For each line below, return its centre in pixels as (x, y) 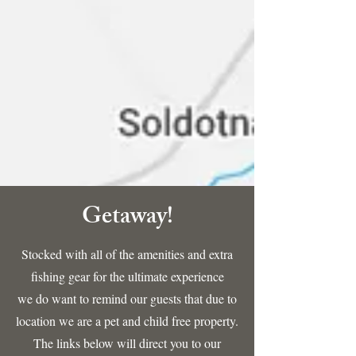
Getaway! (127, 219)
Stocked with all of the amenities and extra (127, 254)
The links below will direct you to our (127, 343)
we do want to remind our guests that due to (127, 298)
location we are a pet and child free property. (127, 321)
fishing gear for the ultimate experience (127, 276)
